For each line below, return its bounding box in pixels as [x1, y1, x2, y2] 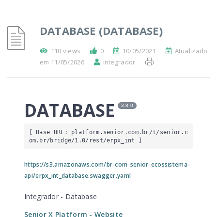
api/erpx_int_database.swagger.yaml [24, 171, 131, 180]
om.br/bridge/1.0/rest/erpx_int [29, 137, 135, 144]
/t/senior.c [149, 128, 188, 136]
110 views [50, 46, 81, 55]
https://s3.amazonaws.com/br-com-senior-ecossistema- [24, 160, 190, 169]
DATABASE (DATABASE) [40, 23, 163, 38]
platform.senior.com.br [71, 128, 149, 136]
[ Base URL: [29, 128, 72, 136]
